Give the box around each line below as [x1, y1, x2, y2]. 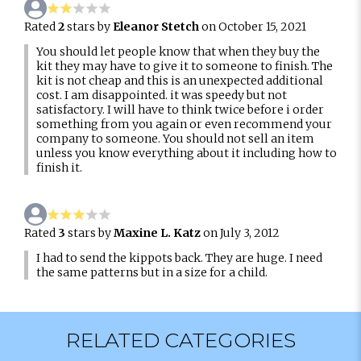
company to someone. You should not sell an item [36, 131, 314, 146]
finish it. [36, 160, 82, 175]
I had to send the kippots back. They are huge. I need [36, 251, 322, 265]
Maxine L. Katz [114, 226, 201, 240]
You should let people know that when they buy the [36, 44, 320, 59]
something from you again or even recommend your [36, 117, 332, 131]
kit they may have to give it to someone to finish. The [36, 59, 333, 73]
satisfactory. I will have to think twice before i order [36, 102, 324, 117]
